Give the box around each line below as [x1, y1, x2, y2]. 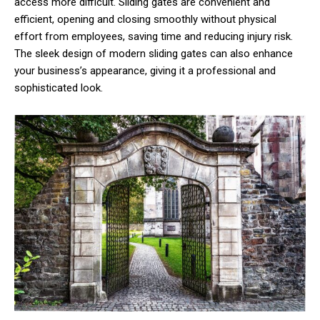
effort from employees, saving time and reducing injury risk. [14, 30, 293, 43]
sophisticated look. [14, 81, 103, 94]
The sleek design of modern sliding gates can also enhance [14, 47, 293, 60]
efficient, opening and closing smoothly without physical [14, 13, 276, 26]
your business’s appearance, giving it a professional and [14, 64, 276, 77]
